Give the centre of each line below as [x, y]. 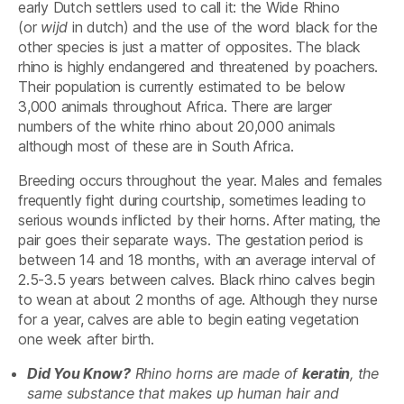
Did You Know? [79, 373]
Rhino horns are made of [216, 373]
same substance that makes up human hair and [183, 393]
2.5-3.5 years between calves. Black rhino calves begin [197, 279]
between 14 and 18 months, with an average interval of [197, 259]
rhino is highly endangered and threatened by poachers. [198, 66]
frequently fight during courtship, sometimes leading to [192, 200]
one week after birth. [86, 339]
